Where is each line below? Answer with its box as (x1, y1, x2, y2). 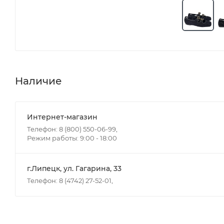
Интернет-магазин (27, 112, 97, 121)
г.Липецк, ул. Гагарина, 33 (27, 163, 121, 173)
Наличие (15, 74, 62, 87)
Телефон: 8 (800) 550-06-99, (27, 124, 117, 133)
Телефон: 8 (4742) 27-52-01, (27, 176, 113, 184)
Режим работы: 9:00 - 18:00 (27, 133, 117, 142)
